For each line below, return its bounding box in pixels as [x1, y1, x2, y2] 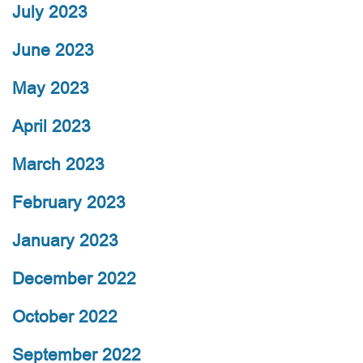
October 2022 [12, 305, 117, 329]
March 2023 [12, 152, 105, 177]
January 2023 [12, 228, 118, 253]
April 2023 [12, 114, 91, 139]
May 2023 [12, 76, 89, 100]
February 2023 [12, 190, 126, 215]
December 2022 [12, 267, 136, 291]
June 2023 [12, 38, 94, 62]
